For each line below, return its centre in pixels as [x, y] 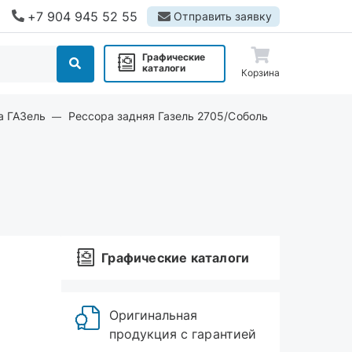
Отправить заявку [223, 16]
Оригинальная [154, 315]
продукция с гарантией [183, 334]
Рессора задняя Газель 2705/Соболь [168, 116]
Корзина [260, 73]
